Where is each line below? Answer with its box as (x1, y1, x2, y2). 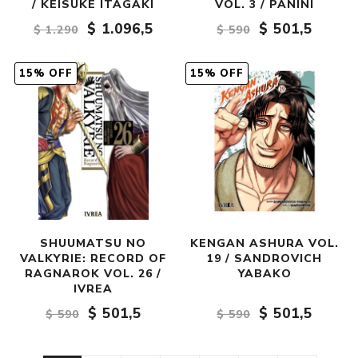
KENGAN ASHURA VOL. (190, 236, 340, 252)
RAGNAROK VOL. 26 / (25, 266, 162, 282)
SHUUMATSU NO (40, 236, 147, 252)
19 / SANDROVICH (207, 251, 323, 267)
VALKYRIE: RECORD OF (20, 251, 167, 267)
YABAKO (237, 266, 292, 282)
